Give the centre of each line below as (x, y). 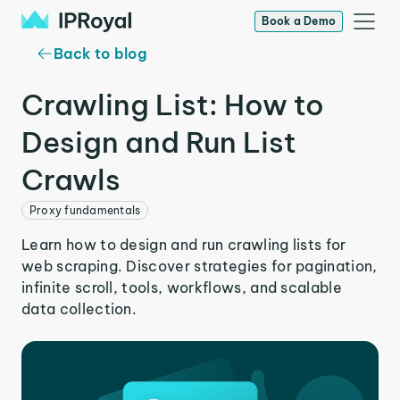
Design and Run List (159, 142)
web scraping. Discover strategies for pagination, (200, 266)
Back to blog (100, 54)
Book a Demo (299, 21)
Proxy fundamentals (85, 210)
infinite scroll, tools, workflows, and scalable (182, 287)
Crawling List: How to (173, 104)
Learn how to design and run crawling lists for (184, 245)
